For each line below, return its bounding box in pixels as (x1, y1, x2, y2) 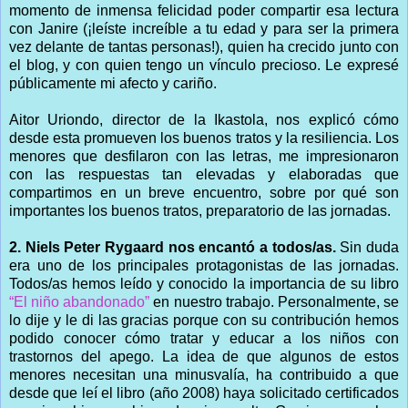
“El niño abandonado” (9, 293, 150, 310)
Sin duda (335, 239, 400, 255)
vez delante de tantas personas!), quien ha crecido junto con (9, 38, 399, 55)
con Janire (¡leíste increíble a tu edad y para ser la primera (9, 20, 399, 36)
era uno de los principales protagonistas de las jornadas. (9, 257, 399, 273)
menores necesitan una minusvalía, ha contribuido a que (9, 366, 399, 382)
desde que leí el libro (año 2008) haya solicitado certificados (9, 384, 399, 401)
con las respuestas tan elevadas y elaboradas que (9, 166, 399, 182)
